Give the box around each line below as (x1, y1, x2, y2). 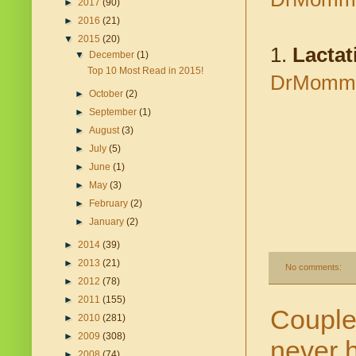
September (89, 106, 140, 118)
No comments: (284, 262, 344, 273)
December (89, 49, 137, 61)
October (89, 88, 126, 100)
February (89, 198, 131, 210)
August (89, 125, 122, 137)
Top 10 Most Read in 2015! (87, 65, 203, 77)
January (89, 216, 127, 228)
